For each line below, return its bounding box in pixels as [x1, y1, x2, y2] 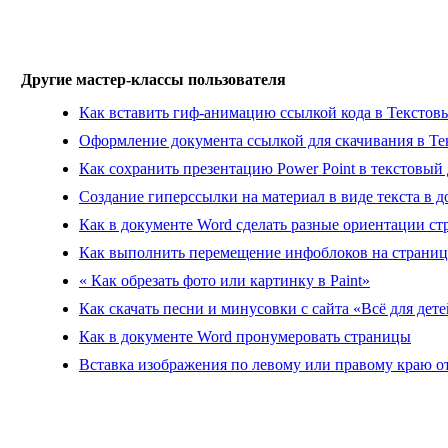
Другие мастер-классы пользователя [21, 70, 286, 88]
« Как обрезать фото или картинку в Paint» [79, 271, 370, 289]
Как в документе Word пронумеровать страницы [79, 327, 411, 345]
